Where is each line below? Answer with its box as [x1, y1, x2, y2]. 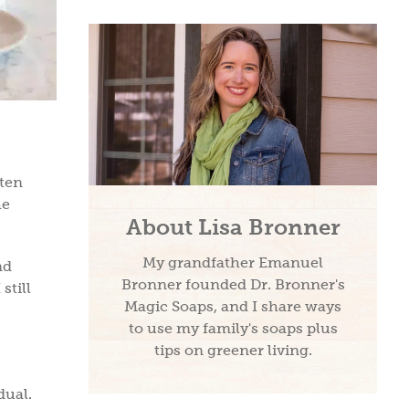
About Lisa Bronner [125, 215, 341, 240]
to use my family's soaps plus [128, 320, 338, 337]
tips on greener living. [153, 342, 312, 359]
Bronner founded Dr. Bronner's [121, 277, 345, 293]
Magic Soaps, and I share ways [124, 299, 341, 315]
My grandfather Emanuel [142, 255, 323, 271]
